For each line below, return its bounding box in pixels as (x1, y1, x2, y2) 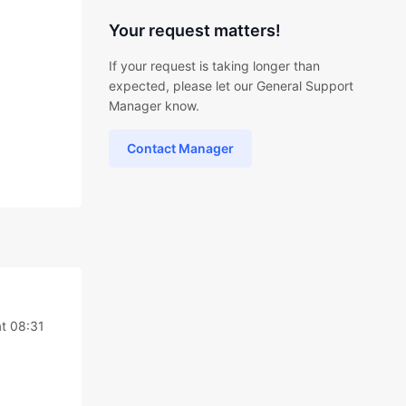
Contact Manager (126, 140, 234, 156)
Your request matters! (108, 21, 281, 40)
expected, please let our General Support (108, 78, 353, 93)
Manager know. (108, 98, 199, 113)
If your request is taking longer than (108, 58, 320, 73)
